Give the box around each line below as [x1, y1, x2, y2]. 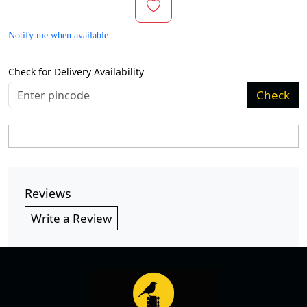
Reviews [25, 185, 71, 201]
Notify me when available [8, 30, 108, 40]
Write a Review [31, 210, 112, 226]
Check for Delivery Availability [8, 65, 144, 78]
